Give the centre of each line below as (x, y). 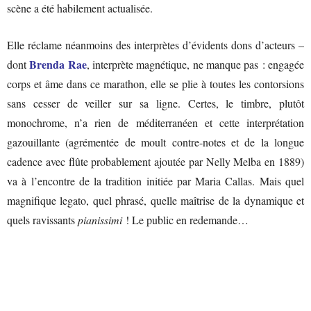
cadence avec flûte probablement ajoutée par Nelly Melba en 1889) (155, 161)
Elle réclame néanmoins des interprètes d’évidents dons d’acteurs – (155, 44)
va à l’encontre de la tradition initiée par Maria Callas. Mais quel (155, 180)
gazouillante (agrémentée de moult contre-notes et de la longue (155, 142)
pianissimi (100, 219)
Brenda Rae (58, 64)
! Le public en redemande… (185, 219)
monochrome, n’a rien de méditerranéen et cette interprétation (155, 122)
